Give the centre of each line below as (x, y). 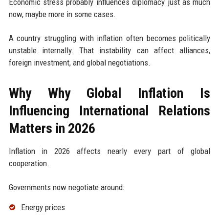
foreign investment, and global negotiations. (79, 62)
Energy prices (43, 207)
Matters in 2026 (52, 128)
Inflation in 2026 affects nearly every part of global (109, 151)
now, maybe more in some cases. (62, 14)
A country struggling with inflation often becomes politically (109, 38)
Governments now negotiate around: (66, 187)
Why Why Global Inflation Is (109, 93)
